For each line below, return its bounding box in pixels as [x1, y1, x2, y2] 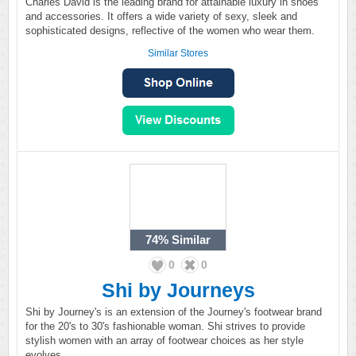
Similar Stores [148, 48, 208, 59]
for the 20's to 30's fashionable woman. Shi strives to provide [25, 320, 305, 332]
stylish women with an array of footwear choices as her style [25, 335, 304, 346]
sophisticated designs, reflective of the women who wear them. [25, 25, 315, 37]
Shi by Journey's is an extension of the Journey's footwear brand [25, 306, 322, 318]
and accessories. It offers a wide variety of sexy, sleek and [25, 10, 297, 22]
